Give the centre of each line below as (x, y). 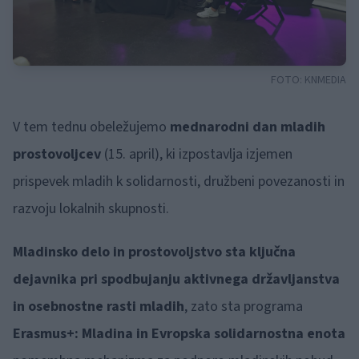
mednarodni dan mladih (248, 127)
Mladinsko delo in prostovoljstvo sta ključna (154, 252)
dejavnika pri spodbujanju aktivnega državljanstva (176, 279)
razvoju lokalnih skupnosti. (91, 209)
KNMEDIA (325, 80)
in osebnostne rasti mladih (99, 307)
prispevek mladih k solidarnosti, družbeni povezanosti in (179, 182)
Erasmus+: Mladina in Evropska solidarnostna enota (179, 334)
